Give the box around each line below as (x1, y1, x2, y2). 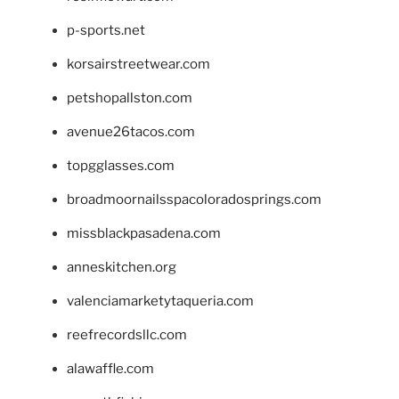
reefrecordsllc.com (67, 326, 187, 343)
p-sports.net (67, 21, 145, 38)
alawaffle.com (67, 360, 154, 377)
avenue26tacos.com (67, 123, 195, 140)
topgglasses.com (67, 157, 175, 174)
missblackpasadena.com (67, 224, 221, 241)
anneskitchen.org (67, 258, 176, 275)
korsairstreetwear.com (67, 55, 210, 72)
